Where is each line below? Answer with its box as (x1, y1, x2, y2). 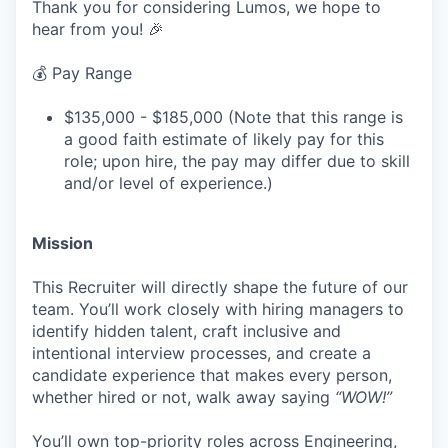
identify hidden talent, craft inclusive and (32, 321, 341, 341)
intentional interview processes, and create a (32, 343, 371, 363)
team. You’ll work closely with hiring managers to (32, 299, 404, 319)
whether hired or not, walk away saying (32, 387, 335, 407)
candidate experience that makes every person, (32, 365, 392, 385)
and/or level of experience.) (64, 173, 273, 193)
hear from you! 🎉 (32, 19, 164, 39)
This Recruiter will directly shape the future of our (32, 277, 408, 297)
